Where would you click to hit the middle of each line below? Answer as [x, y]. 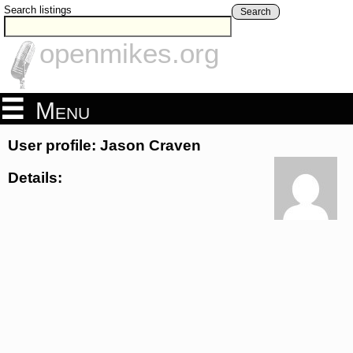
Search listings [38, 10]
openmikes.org [129, 54]
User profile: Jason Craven [104, 146]
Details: [35, 177]
